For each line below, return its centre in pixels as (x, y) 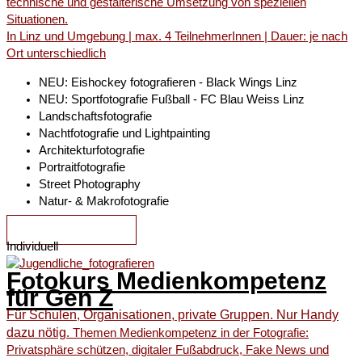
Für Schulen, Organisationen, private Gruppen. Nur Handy (173, 315)
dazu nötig (36, 333)
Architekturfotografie (92, 150)
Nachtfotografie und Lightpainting (124, 133)
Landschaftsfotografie (95, 116)
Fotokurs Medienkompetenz (166, 281)
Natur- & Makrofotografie (104, 201)
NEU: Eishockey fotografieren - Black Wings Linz (168, 82)
